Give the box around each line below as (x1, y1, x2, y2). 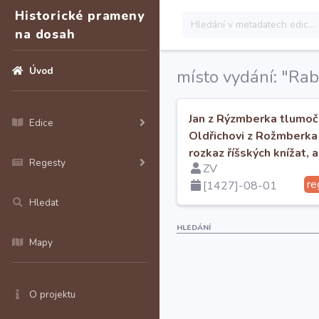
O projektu (29, 288, 75, 301)
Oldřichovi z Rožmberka (189, 128, 318, 144)
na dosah (15, 26, 75, 43)
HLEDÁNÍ (177, 222, 211, 233)
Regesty (29, 156, 66, 169)
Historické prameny (15, 7, 145, 24)
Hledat (29, 196, 58, 209)
